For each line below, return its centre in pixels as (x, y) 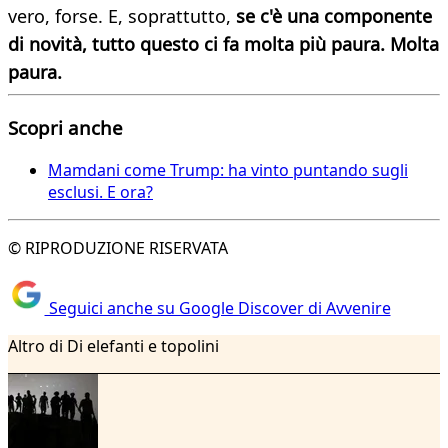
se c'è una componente (334, 16)
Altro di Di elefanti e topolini (113, 346)
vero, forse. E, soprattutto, (122, 16)
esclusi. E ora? (100, 191)
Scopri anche (65, 127)
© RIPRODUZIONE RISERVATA (118, 247)
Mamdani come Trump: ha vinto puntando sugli (228, 169)
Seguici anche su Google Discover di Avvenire (217, 308)
